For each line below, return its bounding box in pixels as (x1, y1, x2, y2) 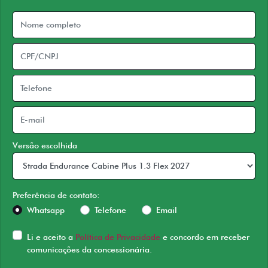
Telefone (95, 205, 126, 215)
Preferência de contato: (13, 190, 100, 200)
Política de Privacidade (75, 232, 160, 242)
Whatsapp (27, 205, 65, 215)
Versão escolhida (13, 140, 77, 150)
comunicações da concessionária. (27, 244, 152, 254)
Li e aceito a (27, 232, 75, 242)
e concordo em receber (160, 232, 249, 242)
